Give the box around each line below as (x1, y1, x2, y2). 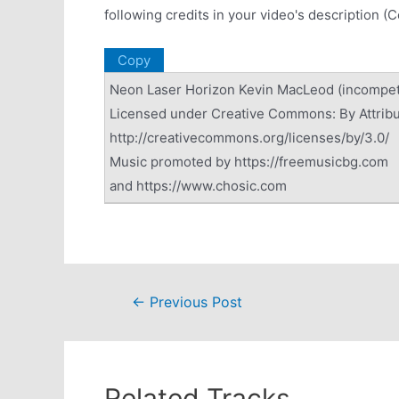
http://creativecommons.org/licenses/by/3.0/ (110, 128, 389, 146)
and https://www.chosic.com (110, 176, 287, 194)
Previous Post (144, 294, 242, 311)
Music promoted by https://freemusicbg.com (110, 152, 388, 170)
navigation (107, 317, 173, 334)
